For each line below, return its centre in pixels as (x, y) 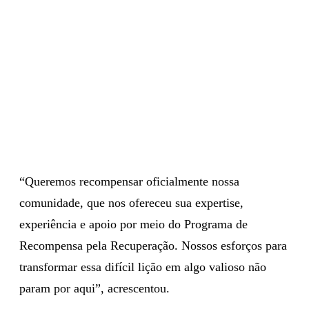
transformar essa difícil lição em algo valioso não (143, 267)
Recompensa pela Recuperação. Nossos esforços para (153, 245)
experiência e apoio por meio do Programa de (133, 224)
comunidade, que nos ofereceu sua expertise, (131, 202)
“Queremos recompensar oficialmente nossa (129, 181)
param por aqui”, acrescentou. (94, 288)
